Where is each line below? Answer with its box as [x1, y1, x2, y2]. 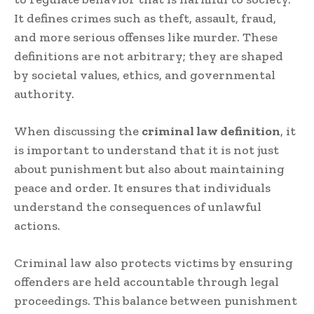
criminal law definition [142, 123, 280, 139]
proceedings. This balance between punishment [14, 293, 297, 309]
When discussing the [14, 123, 142, 139]
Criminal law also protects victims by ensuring [14, 255, 293, 271]
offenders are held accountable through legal [14, 274, 279, 290]
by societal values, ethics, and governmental [14, 67, 275, 83]
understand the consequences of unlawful [14, 199, 261, 215]
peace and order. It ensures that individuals [14, 180, 271, 196]
